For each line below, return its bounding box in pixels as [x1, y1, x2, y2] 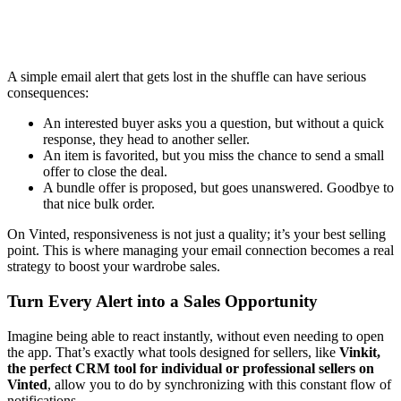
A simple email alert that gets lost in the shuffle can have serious [7, 69, 366, 85]
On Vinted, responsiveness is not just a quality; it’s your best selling [7, 226, 386, 243]
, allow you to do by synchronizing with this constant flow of [47, 376, 391, 392]
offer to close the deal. [43, 164, 167, 180]
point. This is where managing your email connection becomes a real [7, 243, 394, 259]
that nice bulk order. [43, 196, 155, 212]
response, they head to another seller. [43, 132, 250, 148]
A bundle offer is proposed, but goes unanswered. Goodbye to [43, 180, 394, 196]
